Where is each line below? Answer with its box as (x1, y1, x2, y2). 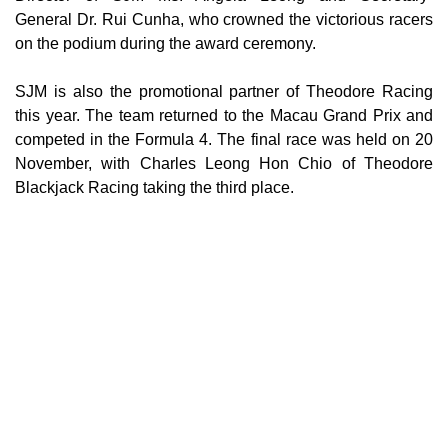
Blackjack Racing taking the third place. (15, 178, 298, 196)
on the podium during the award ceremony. (15, 34, 316, 52)
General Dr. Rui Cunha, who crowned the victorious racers (15, 10, 433, 28)
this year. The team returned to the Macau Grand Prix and (15, 106, 433, 124)
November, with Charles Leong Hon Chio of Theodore (15, 154, 433, 172)
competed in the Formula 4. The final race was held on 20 (15, 130, 433, 148)
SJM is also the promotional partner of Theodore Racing (15, 82, 433, 100)
